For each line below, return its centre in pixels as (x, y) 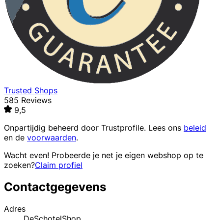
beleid (195, 128)
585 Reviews (28, 100)
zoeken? (19, 165)
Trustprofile (123, 128)
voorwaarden (52, 138)
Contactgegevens (55, 187)
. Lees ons (164, 128)
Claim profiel (59, 165)
